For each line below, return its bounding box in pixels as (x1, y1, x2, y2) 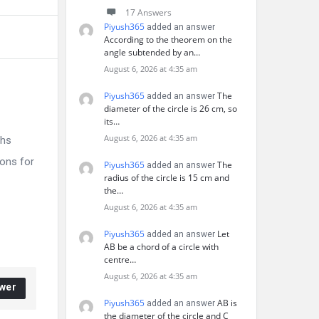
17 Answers (125, 6, 172, 19)
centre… (104, 253, 136, 266)
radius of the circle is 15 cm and (104, 172, 229, 184)
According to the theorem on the (104, 33, 232, 46)
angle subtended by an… (104, 46, 200, 58)
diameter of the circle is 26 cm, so (104, 103, 237, 115)
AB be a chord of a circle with (104, 241, 219, 253)
